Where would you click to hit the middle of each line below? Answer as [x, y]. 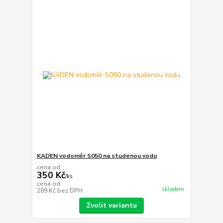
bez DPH [70, 191]
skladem [173, 190]
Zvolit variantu [111, 206]
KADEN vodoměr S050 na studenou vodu [97, 156]
